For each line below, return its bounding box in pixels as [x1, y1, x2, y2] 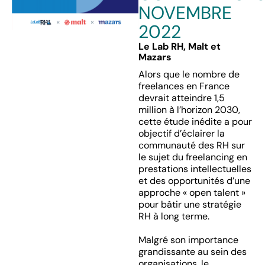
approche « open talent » [138, 186, 245, 199]
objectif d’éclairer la [138, 127, 225, 140]
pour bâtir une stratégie [138, 198, 241, 211]
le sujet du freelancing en [138, 151, 247, 163]
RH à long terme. [138, 210, 209, 222]
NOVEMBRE [138, 1, 232, 24]
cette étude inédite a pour [138, 115, 252, 128]
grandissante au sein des [138, 245, 247, 258]
